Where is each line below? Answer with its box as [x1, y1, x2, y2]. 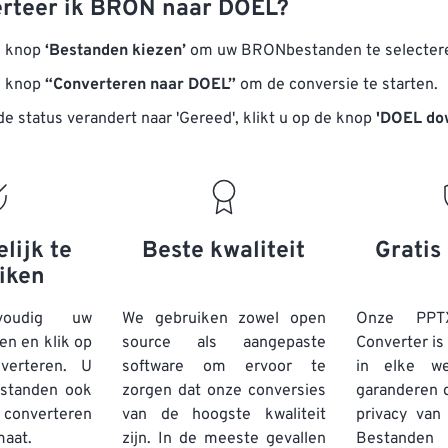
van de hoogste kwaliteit [122, 405, 326, 425]
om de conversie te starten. [236, 75, 438, 95]
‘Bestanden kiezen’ [45, 41, 186, 61]
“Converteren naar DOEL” [45, 75, 236, 95]
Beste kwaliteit [142, 237, 306, 266]
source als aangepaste [122, 333, 326, 353]
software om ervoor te [122, 357, 326, 377]
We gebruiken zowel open [122, 309, 326, 329]
